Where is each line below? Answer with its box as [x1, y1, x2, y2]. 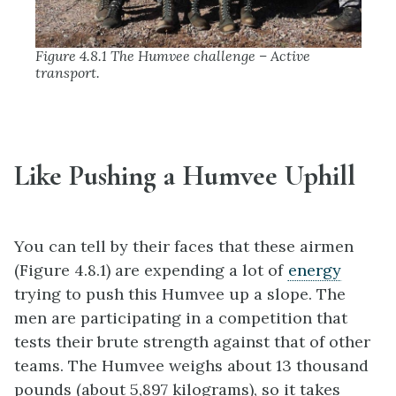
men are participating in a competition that [14, 307, 347, 328]
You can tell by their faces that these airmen [14, 235, 354, 256]
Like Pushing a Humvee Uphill [14, 158, 355, 194]
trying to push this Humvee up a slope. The [14, 283, 346, 304]
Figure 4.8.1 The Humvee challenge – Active [34, 47, 310, 65]
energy [288, 259, 341, 280]
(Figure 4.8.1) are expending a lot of [14, 259, 287, 280]
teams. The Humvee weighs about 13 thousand [14, 354, 369, 376]
